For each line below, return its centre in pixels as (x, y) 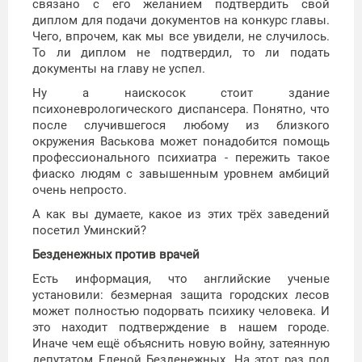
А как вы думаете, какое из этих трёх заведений (181, 215)
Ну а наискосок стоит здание (181, 93)
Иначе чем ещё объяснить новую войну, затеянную (181, 344)
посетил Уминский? (89, 231)
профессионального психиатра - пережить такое (181, 158)
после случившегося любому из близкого (181, 126)
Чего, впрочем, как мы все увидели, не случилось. (181, 37)
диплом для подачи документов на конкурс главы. (181, 21)
